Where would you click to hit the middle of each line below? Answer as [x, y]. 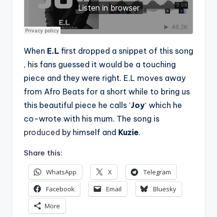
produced [42, 132]
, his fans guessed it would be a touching [100, 64]
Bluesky [165, 189]
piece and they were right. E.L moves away [105, 78]
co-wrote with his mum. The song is [92, 119]
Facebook [60, 189]
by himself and [88, 132]
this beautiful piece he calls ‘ [77, 105]
